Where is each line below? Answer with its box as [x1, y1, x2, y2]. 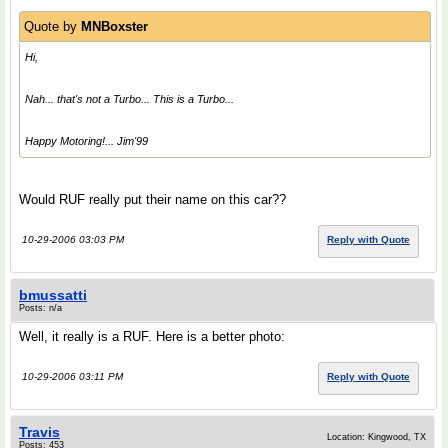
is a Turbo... [174, 93, 234, 105]
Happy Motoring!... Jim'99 [25, 135, 148, 147]
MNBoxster [81, 19, 148, 34]
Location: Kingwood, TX [327, 432, 426, 442]
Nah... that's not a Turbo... [25, 93, 153, 105]
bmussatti [19, 287, 87, 303]
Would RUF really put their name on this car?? [19, 192, 286, 207]
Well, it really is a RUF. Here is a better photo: [19, 329, 285, 344]
